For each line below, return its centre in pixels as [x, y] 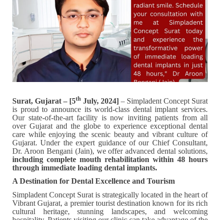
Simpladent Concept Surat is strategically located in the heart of [110, 194]
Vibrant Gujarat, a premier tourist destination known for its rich [110, 203]
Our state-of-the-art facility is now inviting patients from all [110, 117]
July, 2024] [100, 101]
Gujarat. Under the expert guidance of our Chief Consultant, [110, 142]
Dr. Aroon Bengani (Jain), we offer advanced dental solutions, [110, 151]
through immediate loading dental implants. [85, 167]
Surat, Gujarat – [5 [44, 101]
